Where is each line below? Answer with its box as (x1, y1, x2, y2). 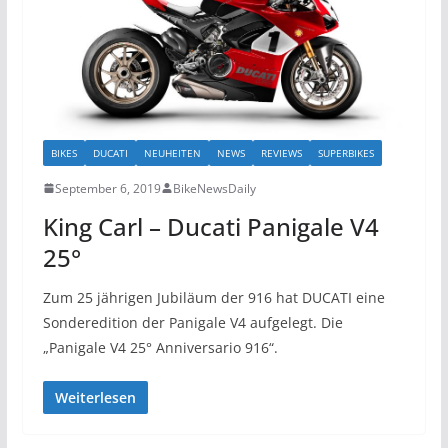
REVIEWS (260, 145, 302, 160)
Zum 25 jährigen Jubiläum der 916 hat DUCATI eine (42, 287, 385, 307)
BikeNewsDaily (172, 179, 256, 197)
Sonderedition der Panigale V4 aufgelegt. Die (42, 312, 343, 332)
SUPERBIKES (317, 145, 374, 160)
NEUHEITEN (143, 145, 201, 160)
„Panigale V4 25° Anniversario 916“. (42, 337, 278, 357)
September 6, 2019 (54, 179, 161, 197)
